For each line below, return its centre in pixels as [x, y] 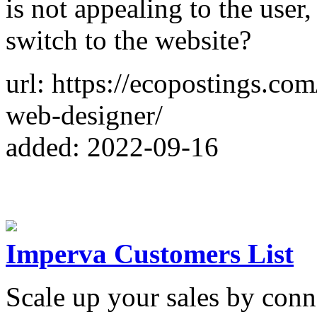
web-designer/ [84, 115]
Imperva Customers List [150, 253]
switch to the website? [128, 40]
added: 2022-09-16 [112, 146]
